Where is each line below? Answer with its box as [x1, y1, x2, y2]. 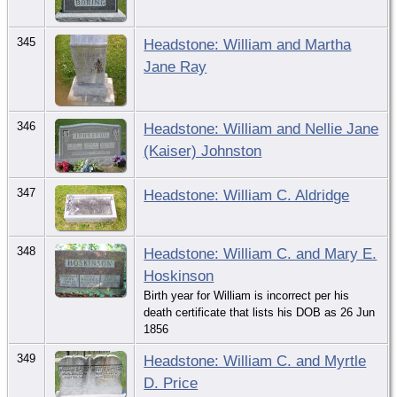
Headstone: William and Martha [144, 35, 352, 53]
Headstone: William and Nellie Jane [144, 119, 379, 137]
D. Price [144, 373, 198, 392]
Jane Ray [144, 57, 207, 75]
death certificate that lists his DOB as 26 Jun [144, 305, 376, 319]
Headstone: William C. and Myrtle [144, 351, 367, 370]
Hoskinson [144, 266, 214, 284]
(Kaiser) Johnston [144, 141, 262, 160]
